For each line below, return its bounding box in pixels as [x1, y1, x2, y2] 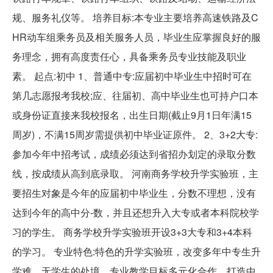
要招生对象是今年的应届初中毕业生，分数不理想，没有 [12, 185, 256, 200]
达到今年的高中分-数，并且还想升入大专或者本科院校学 [12, 205, 259, 219]
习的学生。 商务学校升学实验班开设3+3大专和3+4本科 [12, 224, 252, 239]
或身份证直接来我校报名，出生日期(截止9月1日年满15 [12, 107, 252, 122]
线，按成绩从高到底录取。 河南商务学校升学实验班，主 [12, 166, 258, 180]
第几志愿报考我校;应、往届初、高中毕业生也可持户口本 [12, 88, 258, 102]
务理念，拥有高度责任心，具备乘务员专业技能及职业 [12, 49, 246, 63]
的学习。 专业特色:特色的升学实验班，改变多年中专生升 [12, 244, 261, 258]
